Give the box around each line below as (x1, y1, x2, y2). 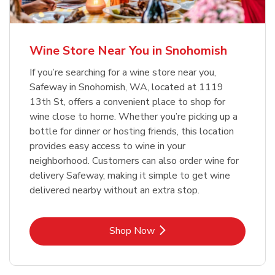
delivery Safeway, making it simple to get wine (29, 168, 230, 182)
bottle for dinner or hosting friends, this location (29, 124, 234, 138)
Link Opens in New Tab (136, 223, 237, 237)
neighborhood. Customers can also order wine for (29, 153, 239, 168)
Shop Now (109, 223, 155, 238)
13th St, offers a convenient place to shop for (29, 95, 225, 109)
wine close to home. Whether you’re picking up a (29, 109, 238, 123)
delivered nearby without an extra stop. (29, 183, 199, 197)
